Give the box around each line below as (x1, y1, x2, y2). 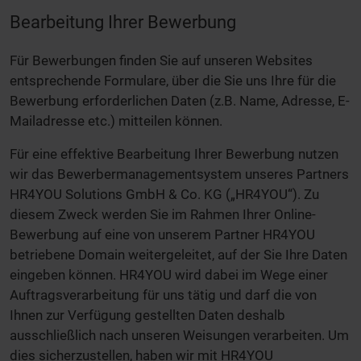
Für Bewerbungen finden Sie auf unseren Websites (10, 52, 313, 68)
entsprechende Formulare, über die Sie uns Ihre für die (10, 72, 336, 89)
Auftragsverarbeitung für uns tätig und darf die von (10, 286, 317, 303)
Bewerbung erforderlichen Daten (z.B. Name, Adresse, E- (10, 92, 350, 109)
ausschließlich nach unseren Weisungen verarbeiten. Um (10, 326, 349, 343)
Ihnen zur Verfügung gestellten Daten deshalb (10, 306, 285, 323)
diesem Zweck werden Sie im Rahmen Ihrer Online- (10, 205, 316, 222)
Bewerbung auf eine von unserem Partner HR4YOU (10, 226, 315, 243)
